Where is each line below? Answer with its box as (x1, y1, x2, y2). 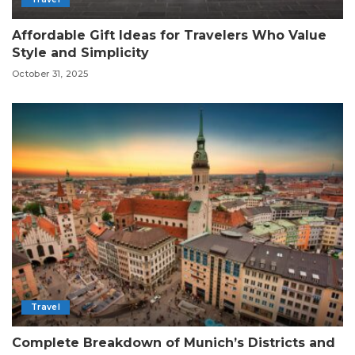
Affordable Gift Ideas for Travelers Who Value (12, 27, 326, 43)
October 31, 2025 (12, 68, 89, 80)
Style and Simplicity (12, 44, 149, 60)
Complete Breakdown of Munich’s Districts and (12, 335, 335, 351)
